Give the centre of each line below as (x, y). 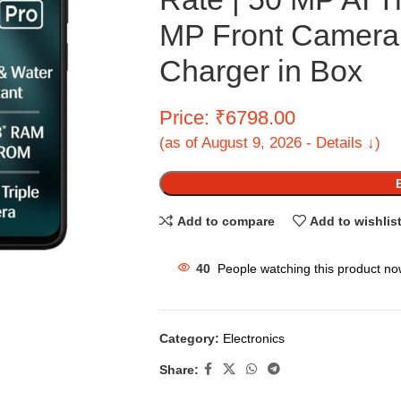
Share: (179, 369)
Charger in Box (260, 71)
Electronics (253, 338)
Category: (189, 338)
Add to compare (226, 221)
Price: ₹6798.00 (227, 118)
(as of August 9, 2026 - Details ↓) (269, 142)
